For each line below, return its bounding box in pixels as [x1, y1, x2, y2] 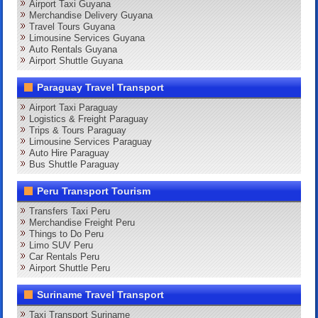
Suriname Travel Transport [37, 289, 165, 301]
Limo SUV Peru [29, 240, 94, 251]
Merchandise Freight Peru [29, 217, 136, 229]
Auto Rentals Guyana [29, 44, 118, 55]
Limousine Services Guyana [29, 33, 146, 44]
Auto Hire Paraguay [29, 148, 110, 159]
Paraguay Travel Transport [37, 82, 165, 94]
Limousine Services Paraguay [29, 136, 153, 148]
